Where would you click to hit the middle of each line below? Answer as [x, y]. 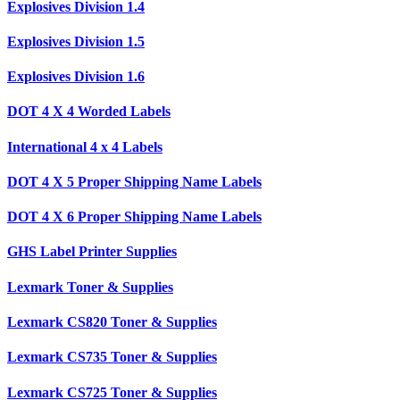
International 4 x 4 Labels [85, 146]
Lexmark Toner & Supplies [90, 287]
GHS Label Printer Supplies [92, 252]
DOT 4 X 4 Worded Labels [89, 112]
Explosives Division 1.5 [76, 41]
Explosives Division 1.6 [76, 77]
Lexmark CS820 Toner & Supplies [112, 322]
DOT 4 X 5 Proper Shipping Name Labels [134, 181]
